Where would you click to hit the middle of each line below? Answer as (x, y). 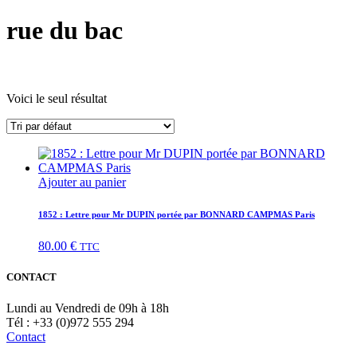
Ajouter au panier (82, 182)
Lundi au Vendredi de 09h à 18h (88, 308)
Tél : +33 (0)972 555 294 (70, 323)
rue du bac (65, 31)
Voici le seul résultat (57, 98)
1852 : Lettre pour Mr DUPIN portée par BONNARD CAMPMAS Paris (177, 214)
